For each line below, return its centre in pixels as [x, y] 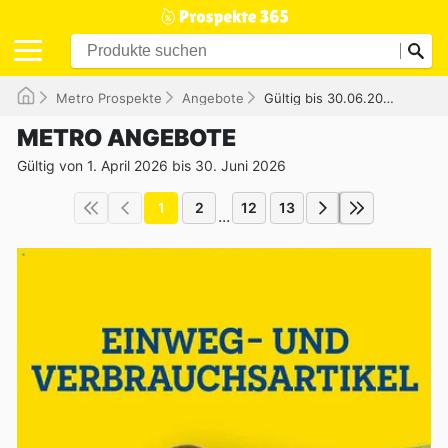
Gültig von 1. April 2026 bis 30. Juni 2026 [151, 165]
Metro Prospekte [109, 97]
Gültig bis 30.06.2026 [323, 97]
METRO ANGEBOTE [126, 137]
